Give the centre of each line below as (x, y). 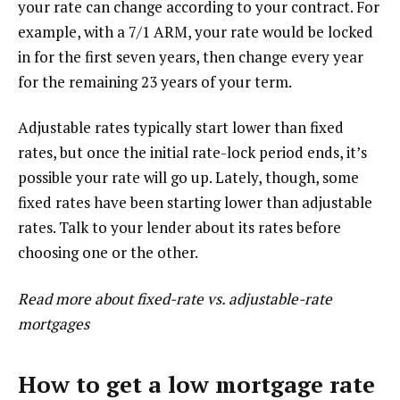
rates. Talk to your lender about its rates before (179, 228)
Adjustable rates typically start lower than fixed (181, 128)
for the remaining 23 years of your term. (155, 81)
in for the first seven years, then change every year (191, 56)
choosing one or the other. (108, 253)
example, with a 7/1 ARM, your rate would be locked (196, 31)
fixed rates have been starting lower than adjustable (195, 203)
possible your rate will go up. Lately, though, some (188, 178)
